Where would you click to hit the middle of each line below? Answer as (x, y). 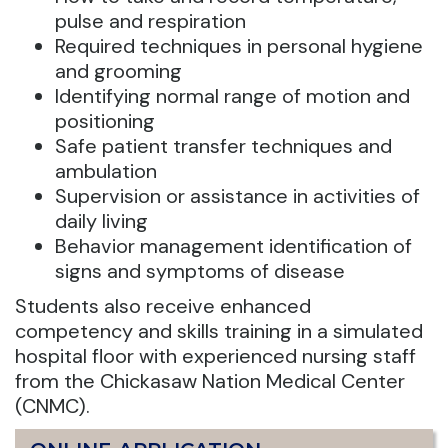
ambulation (106, 171)
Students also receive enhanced (163, 306)
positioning (105, 121)
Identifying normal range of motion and (232, 96)
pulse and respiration (150, 21)
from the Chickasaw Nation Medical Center (210, 381)
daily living (101, 221)
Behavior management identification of (233, 246)
